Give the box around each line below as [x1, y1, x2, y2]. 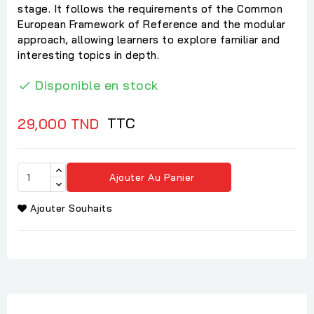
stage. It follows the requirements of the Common [18, 1, 282, 15]
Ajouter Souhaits [30, 202, 112, 215]
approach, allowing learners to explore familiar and [18, 32, 280, 46]
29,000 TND [18, 114, 99, 132]
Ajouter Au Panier [109, 170, 195, 184]
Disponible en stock [35, 76, 158, 93]
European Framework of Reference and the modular [18, 17, 286, 31]
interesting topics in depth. [18, 48, 159, 62]
